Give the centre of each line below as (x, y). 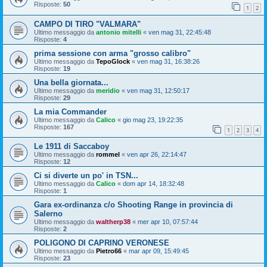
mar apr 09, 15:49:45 (159, 251)
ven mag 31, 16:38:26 (168, 61)
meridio (108, 90)
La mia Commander (70, 111)
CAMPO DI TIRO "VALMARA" (87, 24)
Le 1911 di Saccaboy (72, 147)
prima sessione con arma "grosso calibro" (112, 53)
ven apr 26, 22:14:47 (157, 155)
